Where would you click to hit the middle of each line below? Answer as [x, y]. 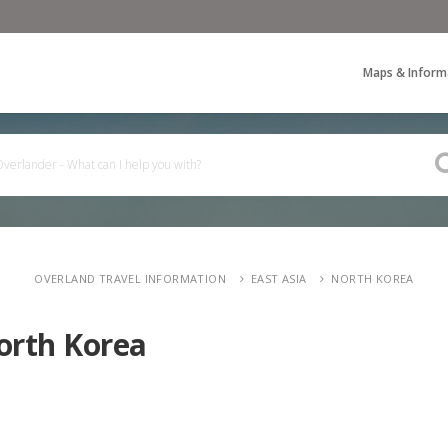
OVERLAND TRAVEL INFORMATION [130, 278]
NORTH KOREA [372, 278]
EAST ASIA [278, 278]
